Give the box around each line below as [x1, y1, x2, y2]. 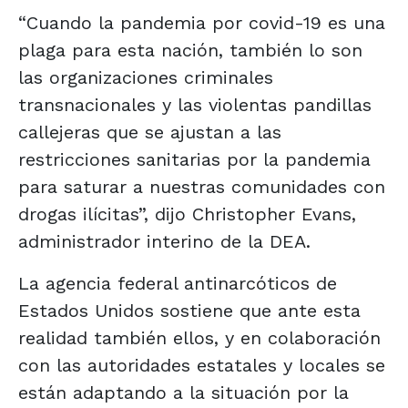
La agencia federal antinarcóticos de [18, 271, 337, 294]
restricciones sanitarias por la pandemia [18, 148, 371, 170]
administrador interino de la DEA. [18, 229, 311, 252]
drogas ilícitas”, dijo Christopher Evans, [18, 202, 356, 225]
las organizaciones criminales [18, 66, 273, 88]
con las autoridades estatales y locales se [18, 353, 385, 376]
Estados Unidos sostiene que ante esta [18, 299, 361, 321]
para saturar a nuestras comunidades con [18, 175, 385, 198]
